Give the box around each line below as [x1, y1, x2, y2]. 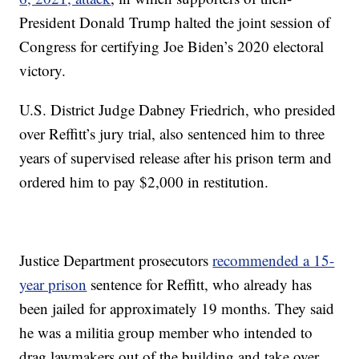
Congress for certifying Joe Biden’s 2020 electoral [19, 36, 325, 57]
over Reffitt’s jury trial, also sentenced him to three [19, 123, 325, 144]
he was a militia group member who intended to [19, 322, 313, 343]
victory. [19, 60, 67, 81]
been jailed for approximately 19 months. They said [19, 298, 335, 319]
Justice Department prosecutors [19, 250, 213, 271]
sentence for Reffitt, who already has [87, 274, 313, 295]
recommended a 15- [212, 250, 335, 271]
